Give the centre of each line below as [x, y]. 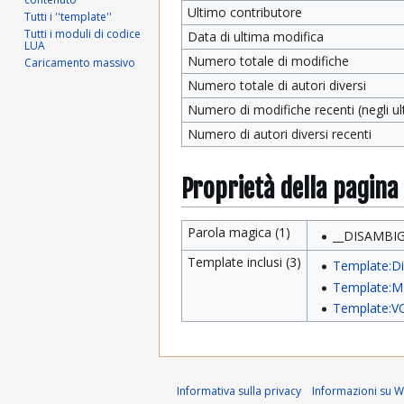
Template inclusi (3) [244, 262]
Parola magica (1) [239, 232]
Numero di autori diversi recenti [279, 134]
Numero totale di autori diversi [276, 85]
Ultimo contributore [244, 12]
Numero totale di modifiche [268, 61]
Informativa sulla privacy [239, 391]
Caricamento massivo [80, 62]
